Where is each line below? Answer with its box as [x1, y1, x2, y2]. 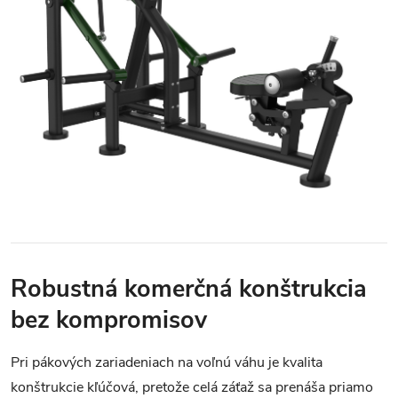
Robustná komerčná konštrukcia [11, 273, 367, 306]
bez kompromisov [11, 304, 207, 337]
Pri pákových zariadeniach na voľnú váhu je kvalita [11, 353, 322, 372]
